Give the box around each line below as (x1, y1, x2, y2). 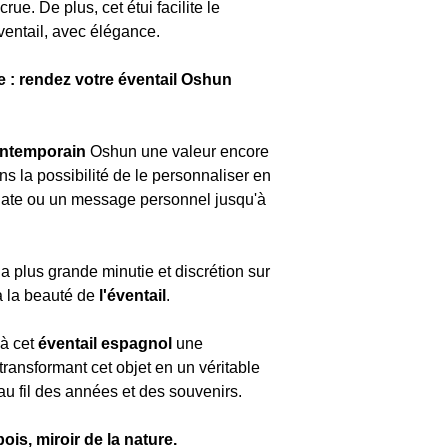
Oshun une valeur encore (86, 143, 269, 160)
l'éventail (99, 287, 166, 304)
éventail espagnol (38, 335, 172, 352)
